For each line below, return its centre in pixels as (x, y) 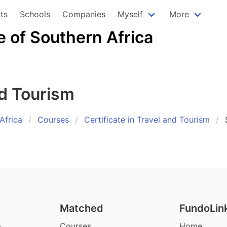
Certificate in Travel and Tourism (147, 119)
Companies (84, 14)
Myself (130, 14)
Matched (82, 208)
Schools (35, 14)
